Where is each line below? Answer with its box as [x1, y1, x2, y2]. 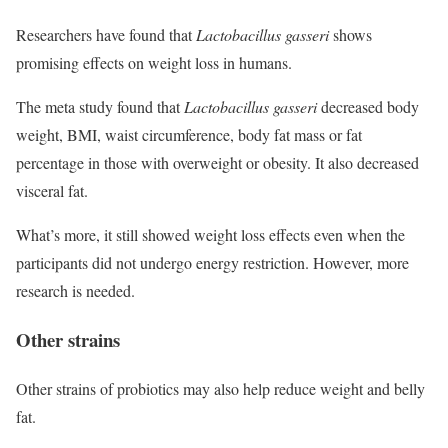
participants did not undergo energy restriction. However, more [16, 252, 409, 274]
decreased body [317, 96, 419, 118]
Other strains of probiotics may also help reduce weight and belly [16, 377, 425, 399]
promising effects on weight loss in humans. [16, 52, 292, 74]
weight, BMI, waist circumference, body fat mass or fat [16, 124, 362, 146]
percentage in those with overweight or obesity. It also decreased [16, 152, 419, 174]
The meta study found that [16, 96, 184, 118]
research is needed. [16, 280, 135, 302]
